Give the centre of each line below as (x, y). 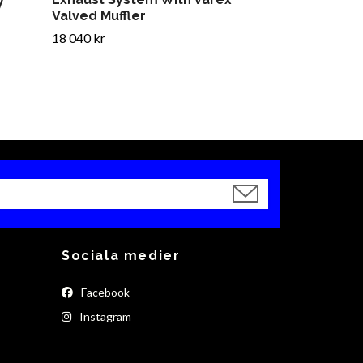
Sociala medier (121, 256)
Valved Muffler (99, 15)
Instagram (104, 317)
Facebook (104, 293)
